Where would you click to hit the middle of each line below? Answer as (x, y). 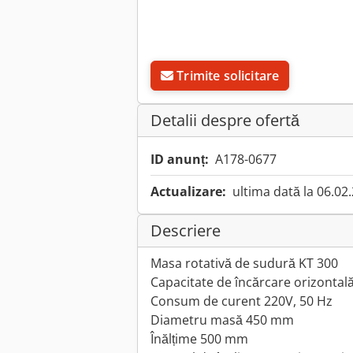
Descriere (186, 231)
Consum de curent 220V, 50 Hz (242, 301)
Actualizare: (188, 192)
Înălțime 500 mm (199, 339)
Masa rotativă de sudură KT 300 (244, 264)
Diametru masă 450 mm (222, 320)
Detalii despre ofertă (225, 121)
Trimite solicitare (228, 76)
